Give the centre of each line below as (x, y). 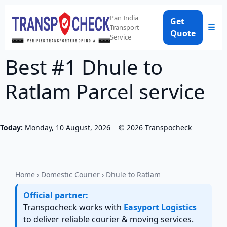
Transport (124, 27)
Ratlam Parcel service (105, 91)
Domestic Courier (70, 175)
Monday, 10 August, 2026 (68, 127)
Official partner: (56, 195)
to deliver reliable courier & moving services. (108, 219)
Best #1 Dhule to (84, 67)
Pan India (124, 17)
